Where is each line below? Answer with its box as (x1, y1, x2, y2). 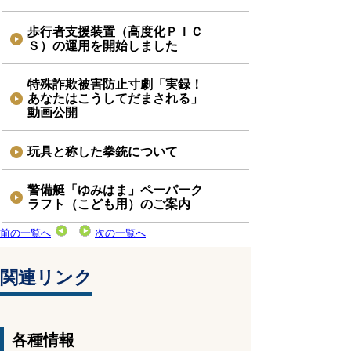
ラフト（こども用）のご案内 (27, 197, 191, 211)
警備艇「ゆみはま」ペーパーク (27, 183, 204, 197)
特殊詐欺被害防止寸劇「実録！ (27, 78, 204, 92)
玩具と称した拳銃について (27, 144, 179, 158)
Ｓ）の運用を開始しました (27, 39, 179, 52)
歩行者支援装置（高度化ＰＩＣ (27, 25, 204, 38)
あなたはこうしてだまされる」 (27, 92, 204, 106)
